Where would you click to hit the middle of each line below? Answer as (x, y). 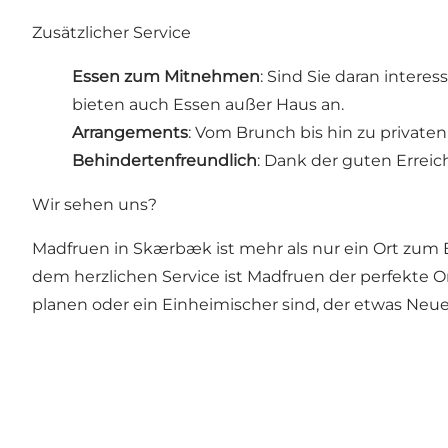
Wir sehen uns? (94, 205)
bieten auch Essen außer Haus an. (208, 105)
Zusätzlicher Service (111, 33)
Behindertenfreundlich (164, 161)
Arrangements (130, 133)
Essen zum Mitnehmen (166, 77)
